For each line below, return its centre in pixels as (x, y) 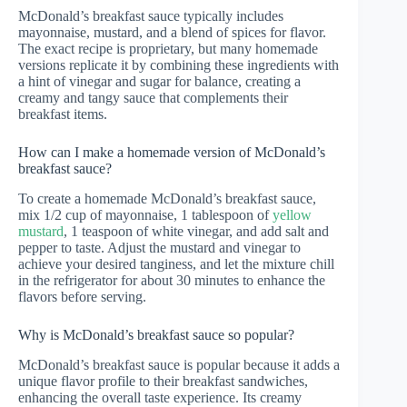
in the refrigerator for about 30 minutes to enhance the (172, 280)
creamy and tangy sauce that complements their (153, 98)
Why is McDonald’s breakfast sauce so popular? (156, 334)
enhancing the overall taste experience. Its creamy (160, 397)
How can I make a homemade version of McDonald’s (172, 153)
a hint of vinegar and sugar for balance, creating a (159, 82)
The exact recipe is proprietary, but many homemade (168, 49)
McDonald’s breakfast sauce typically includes (151, 16)
